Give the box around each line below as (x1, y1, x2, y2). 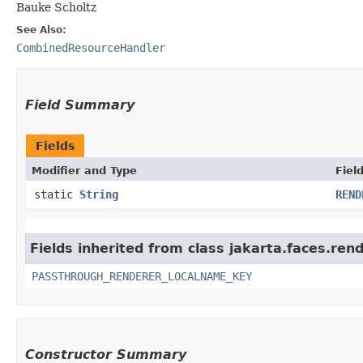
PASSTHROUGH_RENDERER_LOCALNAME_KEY (32, 269, 252, 283)
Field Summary (25, 96, 135, 113)
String (79, 187, 118, 201)
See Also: (16, 23, 66, 36)
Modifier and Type (32, 164, 137, 177)
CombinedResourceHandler (16, 41, 165, 54)
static (34, 187, 79, 201)
